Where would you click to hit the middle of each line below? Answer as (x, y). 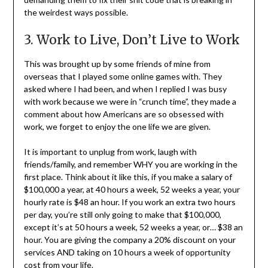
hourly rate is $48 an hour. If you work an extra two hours (130, 202)
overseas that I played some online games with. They (123, 77)
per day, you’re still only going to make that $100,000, (122, 215)
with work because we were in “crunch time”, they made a (130, 102)
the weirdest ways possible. (76, 13)
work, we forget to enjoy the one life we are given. (117, 127)
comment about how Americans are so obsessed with (124, 114)
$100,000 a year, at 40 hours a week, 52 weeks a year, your (132, 190)
